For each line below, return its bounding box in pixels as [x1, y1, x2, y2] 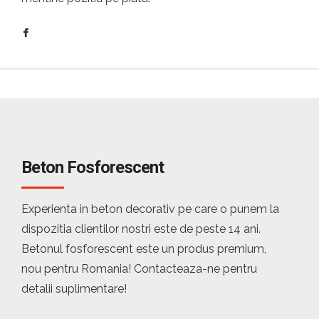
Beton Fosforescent [21, 157, 164, 177]
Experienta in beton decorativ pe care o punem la [21, 202, 279, 216]
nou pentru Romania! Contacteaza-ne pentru [21, 262, 257, 276]
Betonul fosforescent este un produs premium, [21, 242, 266, 256]
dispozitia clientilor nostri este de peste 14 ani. [21, 222, 261, 236]
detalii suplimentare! [21, 282, 127, 296]
